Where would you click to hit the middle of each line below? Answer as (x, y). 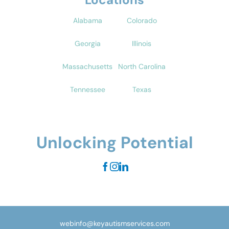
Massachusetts (87, 66)
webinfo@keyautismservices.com (114, 223)
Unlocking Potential (114, 142)
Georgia (87, 43)
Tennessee (87, 89)
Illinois (142, 43)
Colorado (142, 20)
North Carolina (142, 66)
